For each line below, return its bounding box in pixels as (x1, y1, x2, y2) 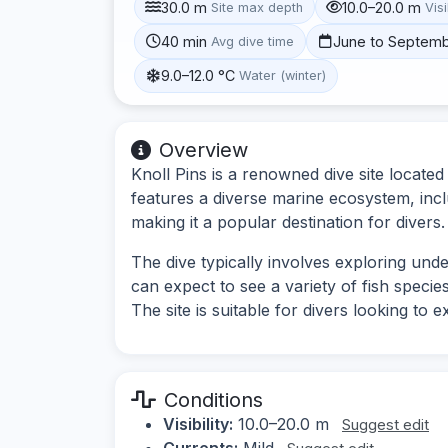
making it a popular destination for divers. (131, 211, 445, 232)
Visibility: (163, 413, 233, 434)
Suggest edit (342, 414, 429, 434)
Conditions (164, 387, 263, 412)
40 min (161, 32, 208, 50)
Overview (159, 137, 248, 162)
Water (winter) (239, 68, 327, 84)
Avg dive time (211, 33, 295, 49)
